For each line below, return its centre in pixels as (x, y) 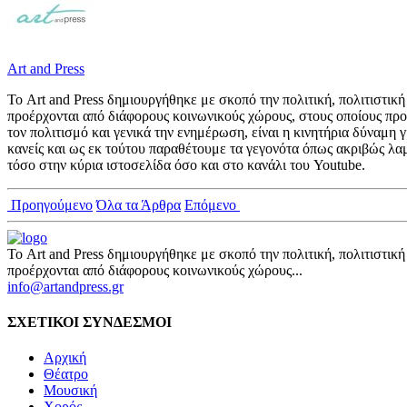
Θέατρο (66, 374)
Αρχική (65, 358)
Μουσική (70, 391)
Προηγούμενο (50, 204)
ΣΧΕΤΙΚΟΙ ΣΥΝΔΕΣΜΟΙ (89, 323)
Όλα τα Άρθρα (139, 204)
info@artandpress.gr (65, 286)
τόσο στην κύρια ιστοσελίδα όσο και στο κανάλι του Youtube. (186, 164)
